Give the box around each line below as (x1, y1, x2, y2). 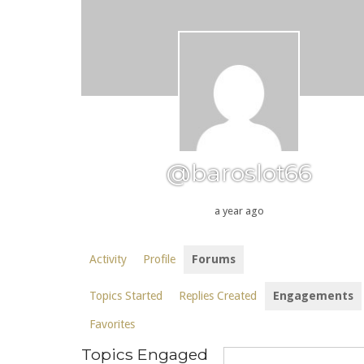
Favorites (89, 318, 135, 331)
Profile (143, 253, 175, 266)
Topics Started (89, 289, 162, 303)
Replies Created (179, 289, 257, 303)
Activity (89, 253, 127, 266)
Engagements (273, 289, 353, 303)
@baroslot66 (166, 158, 312, 188)
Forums (192, 253, 236, 266)
